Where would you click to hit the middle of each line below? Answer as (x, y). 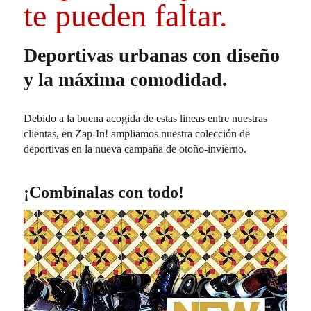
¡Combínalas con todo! (104, 192)
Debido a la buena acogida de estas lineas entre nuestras (146, 118)
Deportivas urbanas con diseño (152, 55)
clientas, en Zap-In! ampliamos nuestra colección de (137, 134)
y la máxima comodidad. (126, 79)
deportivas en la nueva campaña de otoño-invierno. (135, 149)
